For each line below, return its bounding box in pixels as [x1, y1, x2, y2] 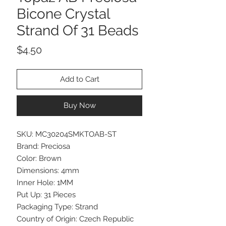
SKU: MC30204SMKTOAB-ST [17, 129, 117, 139]
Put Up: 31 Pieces [17, 190, 76, 199]
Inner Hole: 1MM [17, 178, 73, 187]
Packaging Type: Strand [17, 202, 98, 211]
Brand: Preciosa [17, 141, 70, 151]
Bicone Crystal [17, 5, 110, 22]
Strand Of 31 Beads [17, 22, 139, 39]
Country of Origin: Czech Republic [17, 214, 134, 223]
